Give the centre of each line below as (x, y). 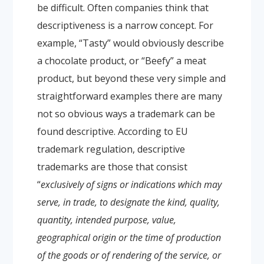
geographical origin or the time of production (129, 237)
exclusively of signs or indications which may (131, 184)
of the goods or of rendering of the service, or (129, 255)
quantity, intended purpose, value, (106, 220)
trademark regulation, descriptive (111, 149)
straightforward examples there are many (129, 96)
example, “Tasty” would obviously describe (130, 43)
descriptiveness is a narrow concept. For (125, 25)
